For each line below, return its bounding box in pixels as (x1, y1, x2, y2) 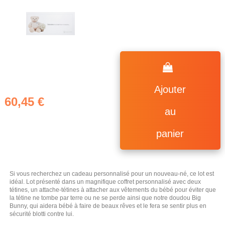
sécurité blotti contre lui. (10, 210, 74, 217)
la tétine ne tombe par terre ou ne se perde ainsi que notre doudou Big (10, 194, 201, 201)
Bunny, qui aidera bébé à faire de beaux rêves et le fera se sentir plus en (10, 202, 206, 209)
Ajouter (154, 84, 186, 95)
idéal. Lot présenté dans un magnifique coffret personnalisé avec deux (10, 178, 201, 185)
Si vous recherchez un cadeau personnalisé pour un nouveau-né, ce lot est (10, 170, 214, 177)
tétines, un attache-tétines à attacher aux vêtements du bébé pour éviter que (10, 186, 216, 193)
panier (156, 128, 184, 140)
